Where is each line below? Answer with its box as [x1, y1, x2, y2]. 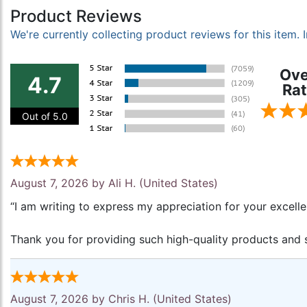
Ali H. [108, 176, 136, 190]
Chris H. [108, 292, 149, 306]
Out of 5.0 [21, 110, 68, 123]
